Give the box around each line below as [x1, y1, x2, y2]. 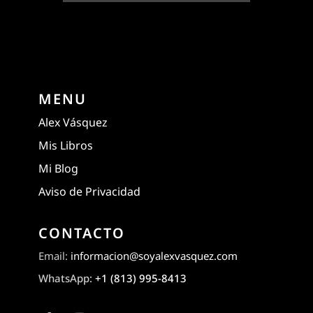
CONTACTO [38, 224, 126, 243]
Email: [38, 249, 71, 263]
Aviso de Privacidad [38, 184, 141, 200]
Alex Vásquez [38, 115, 108, 131]
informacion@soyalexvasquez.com [71, 249, 238, 263]
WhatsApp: [38, 271, 96, 286]
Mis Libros [38, 138, 94, 154]
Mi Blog [38, 161, 79, 177]
